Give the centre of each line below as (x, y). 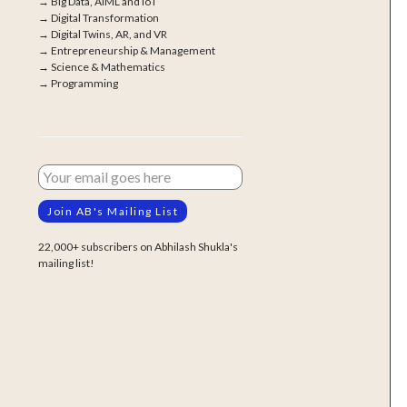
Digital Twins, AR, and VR (109, 34)
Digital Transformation (105, 18)
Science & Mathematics (108, 67)
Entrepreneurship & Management (133, 50)
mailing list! (66, 263)
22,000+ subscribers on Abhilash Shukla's (138, 247)
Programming (84, 83)
